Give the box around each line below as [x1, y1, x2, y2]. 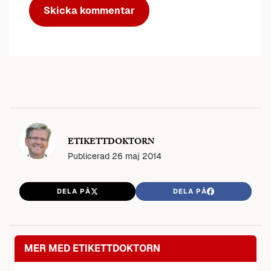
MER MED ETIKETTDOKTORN [24, 243, 160, 255]
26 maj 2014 [112, 151, 162, 161]
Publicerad [68, 151, 112, 161]
